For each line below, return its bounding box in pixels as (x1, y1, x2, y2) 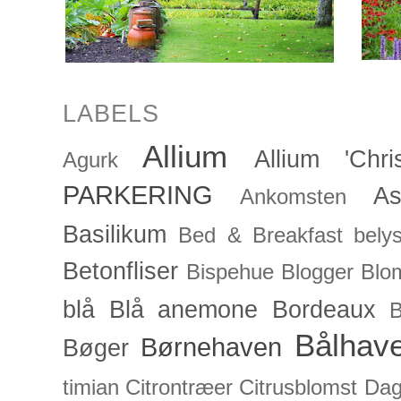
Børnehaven (141, 332, 283, 363)
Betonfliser (63, 258, 178, 286)
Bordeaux (271, 296, 376, 324)
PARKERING (63, 180, 213, 210)
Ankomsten (240, 185, 347, 209)
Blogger (281, 260, 354, 285)
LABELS (63, 100, 159, 128)
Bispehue (186, 260, 275, 285)
